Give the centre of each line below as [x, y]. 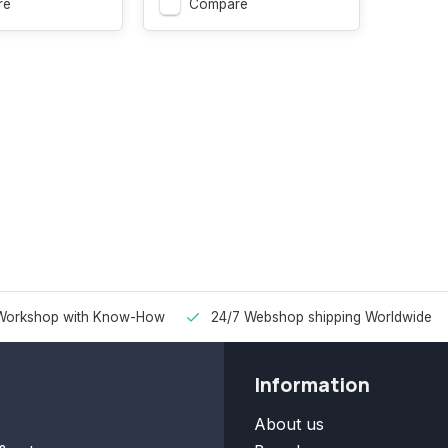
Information [312, 385]
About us [289, 424]
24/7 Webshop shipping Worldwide [321, 317]
